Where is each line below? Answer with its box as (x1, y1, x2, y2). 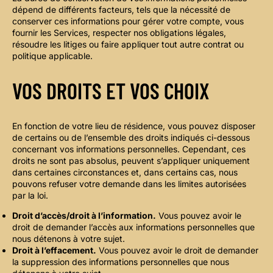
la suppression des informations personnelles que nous (12, 257, 229, 268)
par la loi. (12, 190, 48, 201)
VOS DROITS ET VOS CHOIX (12, 77, 210, 104)
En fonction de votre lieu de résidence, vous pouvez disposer (12, 121, 255, 132)
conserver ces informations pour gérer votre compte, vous (12, 16, 244, 27)
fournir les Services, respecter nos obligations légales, (12, 27, 226, 38)
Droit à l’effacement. (12, 245, 96, 256)
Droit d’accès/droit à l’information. (12, 210, 156, 221)
